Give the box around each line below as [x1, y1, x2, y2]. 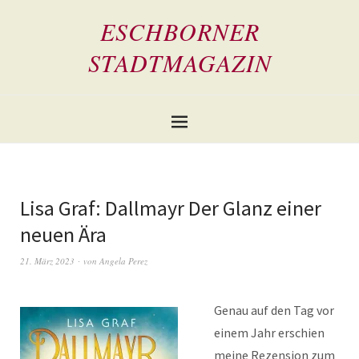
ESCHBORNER [99, 15, 260, 47]
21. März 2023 [20, 255, 75, 267]
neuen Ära [20, 221, 107, 248]
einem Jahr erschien [214, 325, 325, 341]
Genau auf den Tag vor [214, 302, 334, 318]
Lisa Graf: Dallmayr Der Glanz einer [20, 195, 321, 221]
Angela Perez [99, 255, 147, 267]
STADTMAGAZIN [87, 46, 272, 79]
